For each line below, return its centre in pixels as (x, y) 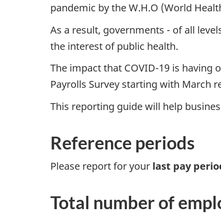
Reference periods (123, 142)
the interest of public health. (114, 46)
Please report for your (101, 166)
